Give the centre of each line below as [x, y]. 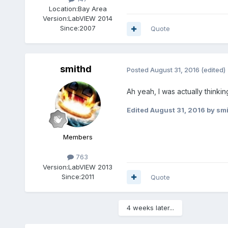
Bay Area [92, 9]
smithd [76, 69]
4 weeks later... [150, 207]
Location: [63, 9]
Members [78, 137]
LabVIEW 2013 [91, 167]
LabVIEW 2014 [91, 19]
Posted [138, 69]
